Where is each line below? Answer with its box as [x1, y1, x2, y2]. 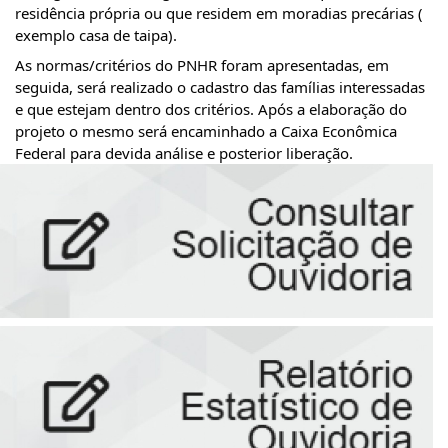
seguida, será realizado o [15, 76, 190, 97]
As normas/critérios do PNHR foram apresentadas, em [15, 54, 389, 75]
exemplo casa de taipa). [15, 25, 177, 45]
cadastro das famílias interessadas [190, 76, 425, 97]
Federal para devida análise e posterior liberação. [15, 142, 353, 163]
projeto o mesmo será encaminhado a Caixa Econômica [15, 120, 397, 141]
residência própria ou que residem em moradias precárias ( [15, 3, 423, 23]
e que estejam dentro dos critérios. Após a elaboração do [15, 98, 407, 119]
